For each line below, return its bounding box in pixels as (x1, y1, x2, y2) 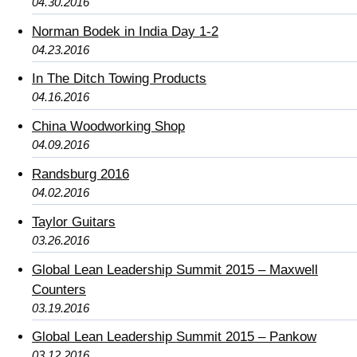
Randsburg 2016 (32, 166, 129, 182)
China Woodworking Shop (32, 119, 185, 135)
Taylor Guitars (32, 214, 116, 229)
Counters (32, 281, 86, 297)
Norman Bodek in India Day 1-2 (32, 23, 218, 39)
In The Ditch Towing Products (32, 71, 206, 87)
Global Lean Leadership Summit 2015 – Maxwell (32, 261, 318, 277)
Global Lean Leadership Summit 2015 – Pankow (32, 329, 316, 345)
